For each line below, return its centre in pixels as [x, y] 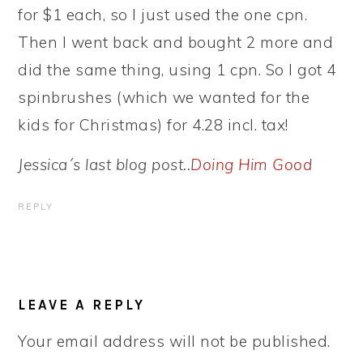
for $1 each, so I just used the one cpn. [163, 15]
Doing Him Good [252, 164]
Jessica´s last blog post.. [105, 164]
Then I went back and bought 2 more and [176, 42]
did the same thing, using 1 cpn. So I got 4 [177, 70]
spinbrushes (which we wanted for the [164, 97]
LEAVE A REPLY [82, 305]
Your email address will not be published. [174, 341]
